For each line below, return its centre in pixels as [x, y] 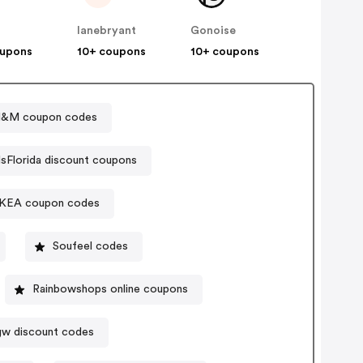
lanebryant [107, 30]
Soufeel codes [91, 247]
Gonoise [214, 30]
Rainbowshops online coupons [111, 290]
